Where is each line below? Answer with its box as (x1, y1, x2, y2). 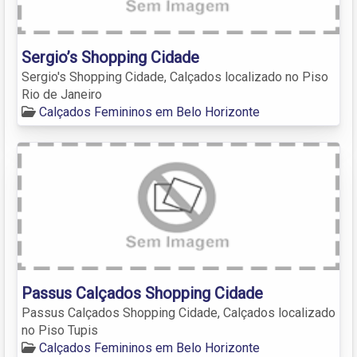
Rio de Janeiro (22, 86, 102, 102)
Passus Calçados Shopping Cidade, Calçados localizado (22, 304, 335, 320)
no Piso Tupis (22, 322, 98, 338)
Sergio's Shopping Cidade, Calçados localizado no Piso (22, 69, 328, 84)
